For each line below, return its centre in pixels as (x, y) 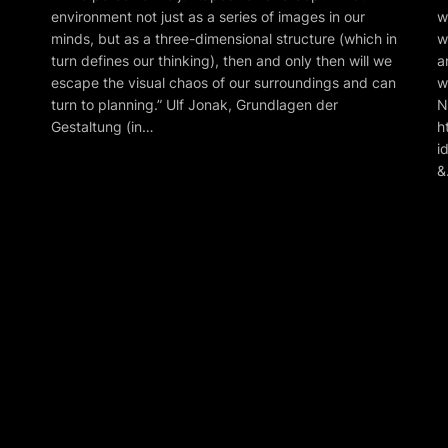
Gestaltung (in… (102, 126)
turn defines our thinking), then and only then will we (221, 60)
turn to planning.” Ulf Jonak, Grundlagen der (194, 104)
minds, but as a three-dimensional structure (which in (223, 38)
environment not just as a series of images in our (207, 16)
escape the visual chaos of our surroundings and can (223, 82)
